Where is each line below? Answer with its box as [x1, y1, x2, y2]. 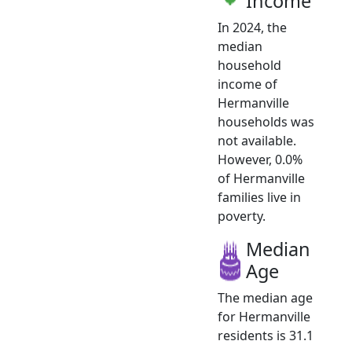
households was [218, 112, 314, 130]
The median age [218, 288, 313, 306]
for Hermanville [218, 307, 310, 325]
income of [218, 75, 277, 93]
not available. [218, 131, 296, 149]
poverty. [218, 207, 266, 225]
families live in [218, 188, 301, 206]
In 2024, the [218, 18, 287, 36]
